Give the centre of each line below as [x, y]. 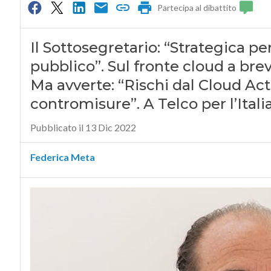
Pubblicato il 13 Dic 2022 [83, 128]
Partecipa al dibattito [197, 8]
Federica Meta [62, 157]
